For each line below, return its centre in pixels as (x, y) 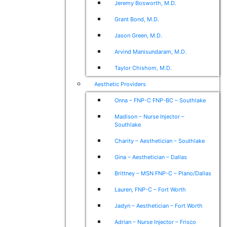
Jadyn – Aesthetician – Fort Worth (158, 206)
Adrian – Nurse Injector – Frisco (155, 222)
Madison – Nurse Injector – (149, 117)
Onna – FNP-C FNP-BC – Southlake (160, 100)
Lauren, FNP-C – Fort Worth (150, 190)
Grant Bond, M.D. (137, 19)
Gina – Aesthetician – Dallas (150, 157)
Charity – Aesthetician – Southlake (159, 141)
